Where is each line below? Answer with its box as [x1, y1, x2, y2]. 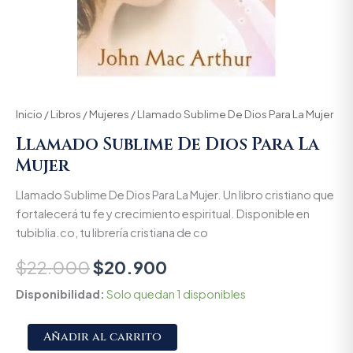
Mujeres [89, 107, 129, 121]
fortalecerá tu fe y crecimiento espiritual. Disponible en [16, 206, 310, 221]
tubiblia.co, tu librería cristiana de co [16, 225, 208, 240]
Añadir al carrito [43, 329, 162, 345]
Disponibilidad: [16, 287, 105, 302]
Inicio [16, 107, 43, 121]
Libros [50, 107, 81, 121]
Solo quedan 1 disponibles [106, 287, 246, 302]
